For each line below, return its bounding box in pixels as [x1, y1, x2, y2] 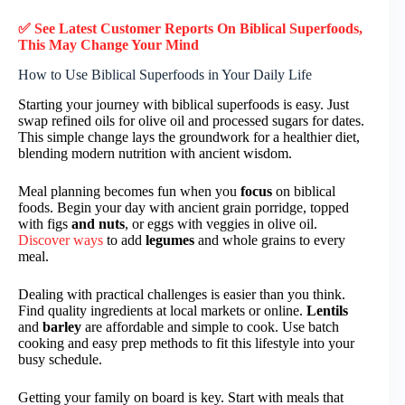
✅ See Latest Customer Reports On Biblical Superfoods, [18, 20, 363, 36]
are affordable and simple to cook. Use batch [81, 318, 339, 334]
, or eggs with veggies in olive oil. [125, 215, 317, 231]
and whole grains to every [194, 231, 345, 248]
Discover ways [18, 231, 103, 248]
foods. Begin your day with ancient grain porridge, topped [18, 199, 349, 215]
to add [103, 231, 146, 248]
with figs [18, 215, 71, 231]
